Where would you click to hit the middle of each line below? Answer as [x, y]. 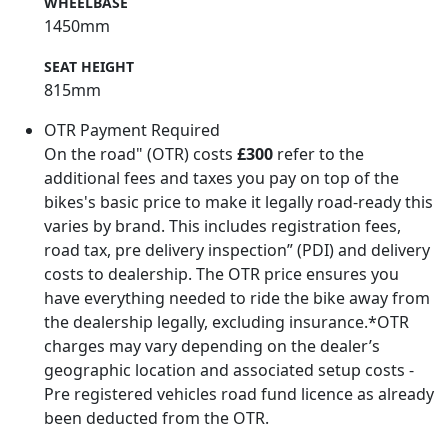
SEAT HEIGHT [89, 66]
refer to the [318, 153]
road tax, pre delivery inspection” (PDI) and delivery [237, 249]
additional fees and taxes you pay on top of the [221, 177]
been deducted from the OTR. [156, 417]
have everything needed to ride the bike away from [237, 297]
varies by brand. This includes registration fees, [222, 225]
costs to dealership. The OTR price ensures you [221, 273]
